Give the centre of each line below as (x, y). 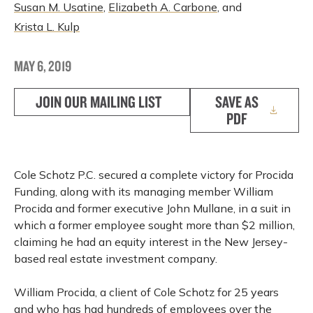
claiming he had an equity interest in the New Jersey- (151, 242)
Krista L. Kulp (47, 27)
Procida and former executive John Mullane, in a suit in (152, 208)
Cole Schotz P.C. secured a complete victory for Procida (154, 175)
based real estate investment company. (116, 259)
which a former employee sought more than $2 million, (154, 225)
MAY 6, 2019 (43, 66)
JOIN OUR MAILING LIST (99, 102)
